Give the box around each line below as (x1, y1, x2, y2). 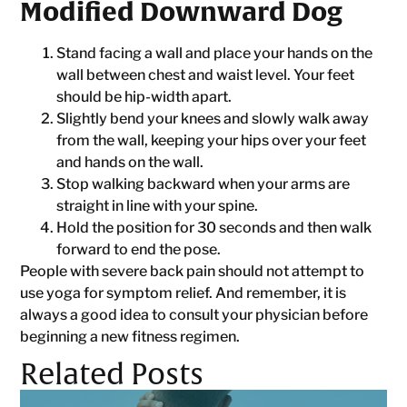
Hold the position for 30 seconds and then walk (56, 218, 372, 236)
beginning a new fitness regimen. (20, 327, 241, 345)
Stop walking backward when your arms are (56, 174, 351, 193)
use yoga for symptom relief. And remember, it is (20, 283, 347, 302)
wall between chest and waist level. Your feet (56, 65, 355, 84)
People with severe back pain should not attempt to (20, 262, 365, 280)
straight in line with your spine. (56, 196, 259, 214)
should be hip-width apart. (56, 87, 233, 105)
